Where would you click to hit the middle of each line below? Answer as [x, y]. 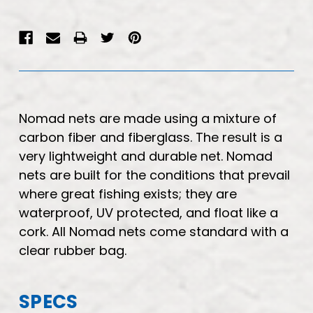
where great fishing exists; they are [128, 194]
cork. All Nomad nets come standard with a [154, 231]
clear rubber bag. [73, 250]
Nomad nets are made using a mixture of [148, 118]
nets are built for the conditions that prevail [154, 175]
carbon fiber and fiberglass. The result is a [151, 137]
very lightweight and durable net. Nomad [146, 156]
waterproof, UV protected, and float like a [148, 212]
